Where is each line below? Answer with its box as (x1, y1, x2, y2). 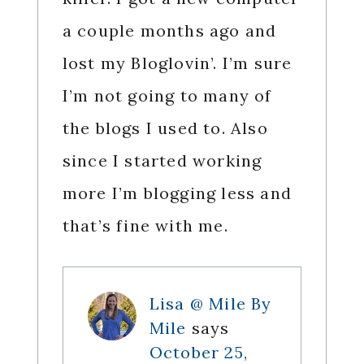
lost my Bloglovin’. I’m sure (62, 53, 292, 74)
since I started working (62, 150, 262, 171)
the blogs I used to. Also (62, 118, 268, 139)
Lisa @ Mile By (149, 293, 272, 314)
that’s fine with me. (62, 215, 228, 236)
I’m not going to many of (62, 85, 272, 106)
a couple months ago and (62, 20, 277, 41)
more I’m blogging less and (62, 183, 292, 204)
